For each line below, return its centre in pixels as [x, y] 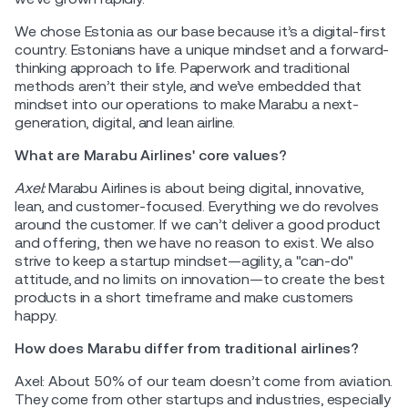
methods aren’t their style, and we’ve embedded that [188, 86]
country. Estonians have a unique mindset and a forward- [202, 49]
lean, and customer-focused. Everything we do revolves [197, 206]
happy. [36, 315]
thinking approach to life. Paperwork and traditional [182, 67]
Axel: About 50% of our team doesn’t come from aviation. [204, 381]
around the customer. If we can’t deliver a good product [198, 224]
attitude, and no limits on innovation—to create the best [200, 279]
